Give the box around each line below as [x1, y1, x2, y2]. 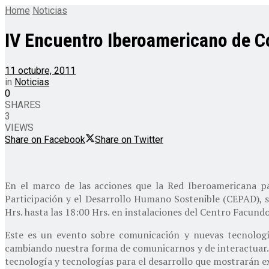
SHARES [5, 98, 41, 110]
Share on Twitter [95, 133, 163, 145]
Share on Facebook [5, 133, 85, 145]
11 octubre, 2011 [5, 64, 76, 76]
